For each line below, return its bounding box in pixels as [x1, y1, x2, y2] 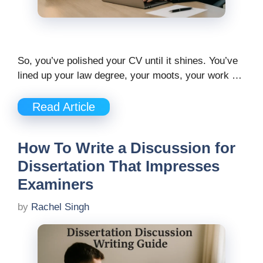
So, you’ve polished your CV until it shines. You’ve [18, 55, 238, 67]
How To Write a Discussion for [18, 139, 235, 157]
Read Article [32, 100, 95, 113]
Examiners [18, 175, 93, 193]
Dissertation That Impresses [18, 157, 220, 175]
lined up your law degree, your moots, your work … [18, 70, 242, 82]
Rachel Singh [31, 201, 89, 213]
